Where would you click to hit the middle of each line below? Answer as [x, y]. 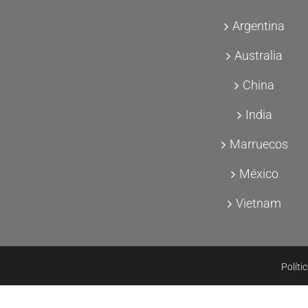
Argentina [259, 25]
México [258, 173]
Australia [259, 55]
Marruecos [258, 144]
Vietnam [259, 203]
